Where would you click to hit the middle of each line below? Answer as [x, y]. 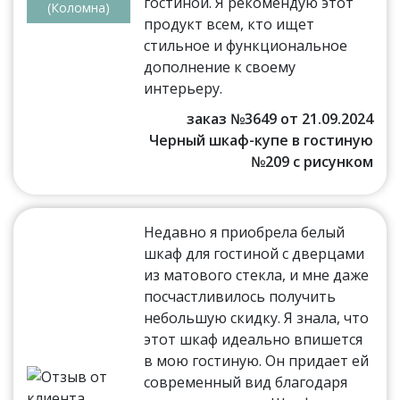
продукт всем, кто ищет [229, 24]
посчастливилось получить [240, 296]
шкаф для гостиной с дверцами [254, 253]
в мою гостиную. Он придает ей [257, 360]
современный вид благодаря [246, 382]
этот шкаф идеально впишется [254, 339]
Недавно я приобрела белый [245, 232]
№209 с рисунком [312, 161]
